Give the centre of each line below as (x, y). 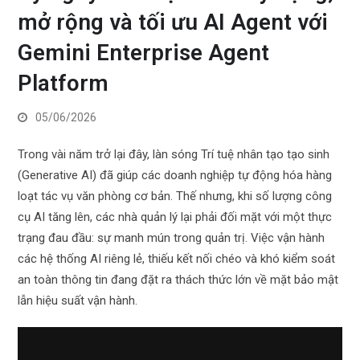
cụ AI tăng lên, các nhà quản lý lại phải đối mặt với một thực (175, 217)
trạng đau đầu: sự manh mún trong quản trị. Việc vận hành (172, 238)
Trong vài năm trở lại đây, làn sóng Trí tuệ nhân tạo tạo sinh (174, 154)
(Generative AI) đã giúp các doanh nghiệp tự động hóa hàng (175, 175)
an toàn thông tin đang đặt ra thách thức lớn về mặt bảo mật (178, 280)
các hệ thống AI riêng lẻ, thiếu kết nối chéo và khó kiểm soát (177, 259)
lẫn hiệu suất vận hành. (78, 301)
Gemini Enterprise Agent (144, 53)
